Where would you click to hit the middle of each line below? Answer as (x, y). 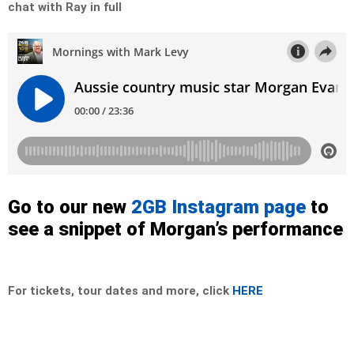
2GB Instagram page (218, 207)
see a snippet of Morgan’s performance (175, 230)
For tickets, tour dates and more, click (120, 291)
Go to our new (70, 207)
